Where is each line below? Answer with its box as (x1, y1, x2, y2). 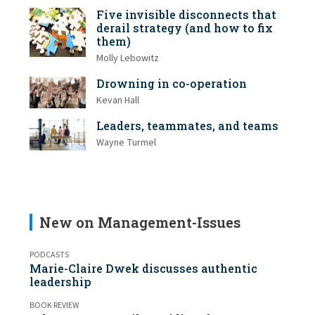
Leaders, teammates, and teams (96, 117, 278, 133)
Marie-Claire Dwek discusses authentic (30, 260, 257, 276)
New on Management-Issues (39, 212, 240, 231)
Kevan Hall (96, 93, 139, 108)
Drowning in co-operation (96, 75, 247, 91)
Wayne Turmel (96, 135, 156, 150)
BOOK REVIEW (30, 299, 79, 311)
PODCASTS (30, 248, 69, 261)
